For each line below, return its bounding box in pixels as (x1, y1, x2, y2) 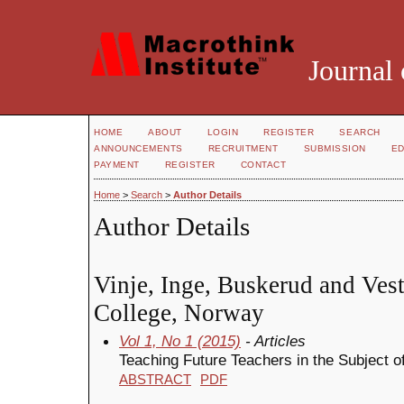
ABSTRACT (119, 372, 191, 387)
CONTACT (240, 160, 287, 170)
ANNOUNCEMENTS (94, 143, 183, 153)
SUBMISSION (303, 143, 366, 153)
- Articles (241, 331, 306, 350)
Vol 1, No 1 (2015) (119, 331, 241, 350)
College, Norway (94, 298, 264, 326)
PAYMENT (94, 160, 140, 170)
